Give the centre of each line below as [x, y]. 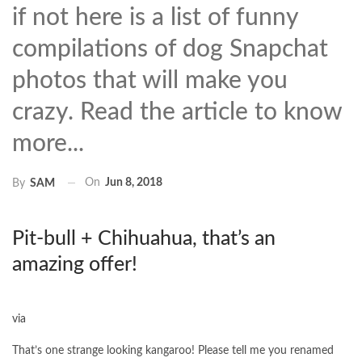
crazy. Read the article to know [177, 113]
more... [48, 144]
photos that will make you [150, 81]
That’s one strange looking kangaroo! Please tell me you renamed [173, 350]
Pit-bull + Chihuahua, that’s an [144, 238]
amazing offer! [75, 264]
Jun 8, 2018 [134, 183]
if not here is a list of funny [155, 18]
